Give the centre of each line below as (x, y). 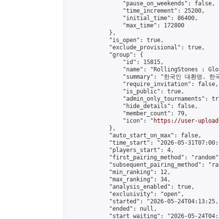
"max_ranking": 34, (119, 179)
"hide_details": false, (133, 106)
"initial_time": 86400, (133, 18)
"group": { (106, 55)
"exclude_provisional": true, (136, 47)
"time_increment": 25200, (136, 11)
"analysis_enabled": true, (131, 187)
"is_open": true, (116, 40)
